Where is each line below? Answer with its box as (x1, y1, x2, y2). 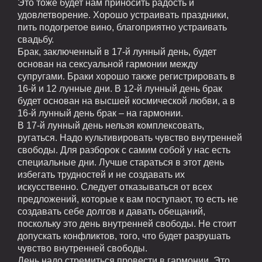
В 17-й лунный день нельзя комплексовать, (18, 120, 204, 130)
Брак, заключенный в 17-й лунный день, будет (18, 46, 216, 57)
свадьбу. (18, 34, 54, 44)
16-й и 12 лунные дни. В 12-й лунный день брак (18, 83, 222, 94)
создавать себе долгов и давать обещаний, (18, 206, 205, 216)
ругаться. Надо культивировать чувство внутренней (18, 132, 242, 143)
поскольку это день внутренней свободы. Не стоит (18, 218, 236, 229)
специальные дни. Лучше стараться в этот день (18, 157, 224, 167)
